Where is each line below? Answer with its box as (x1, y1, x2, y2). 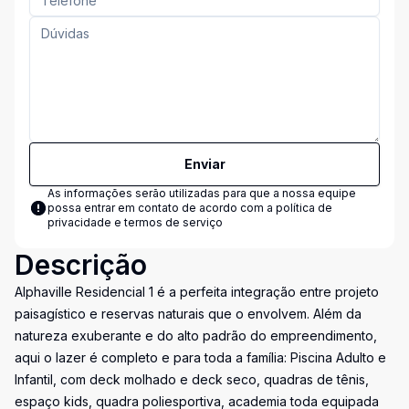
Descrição (15, 248, 147, 281)
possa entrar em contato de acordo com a (47, 201, 276, 215)
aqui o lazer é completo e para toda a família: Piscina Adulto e (15, 350, 386, 365)
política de (276, 201, 332, 215)
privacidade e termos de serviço (47, 215, 223, 229)
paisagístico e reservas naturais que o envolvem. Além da (15, 306, 362, 321)
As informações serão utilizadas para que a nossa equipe (47, 186, 356, 200)
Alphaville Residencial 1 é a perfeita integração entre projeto (15, 284, 379, 299)
